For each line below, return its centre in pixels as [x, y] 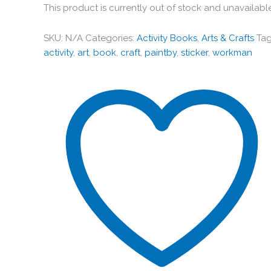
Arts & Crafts [228, 38]
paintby [161, 52]
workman [232, 52]
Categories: [111, 38]
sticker [194, 52]
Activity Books [167, 38]
